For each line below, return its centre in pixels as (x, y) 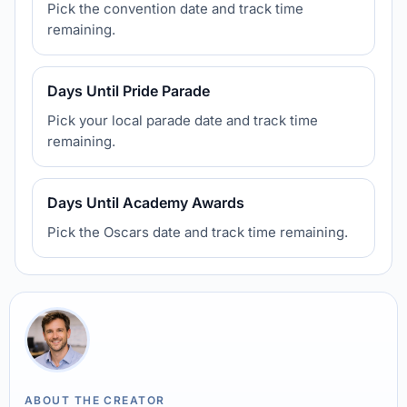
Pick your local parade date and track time (183, 120)
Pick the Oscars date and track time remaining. (198, 232)
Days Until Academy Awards (146, 203)
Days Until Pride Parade (129, 91)
